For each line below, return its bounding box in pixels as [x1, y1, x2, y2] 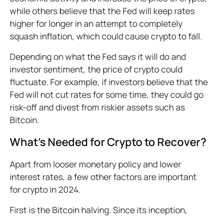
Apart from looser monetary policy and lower [10, 158, 181, 170]
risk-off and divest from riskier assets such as [10, 101, 185, 113]
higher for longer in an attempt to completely [10, 18, 182, 29]
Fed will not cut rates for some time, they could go [10, 89, 203, 100]
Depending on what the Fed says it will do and [10, 51, 186, 62]
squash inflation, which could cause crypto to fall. [10, 30, 202, 42]
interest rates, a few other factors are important [10, 171, 197, 182]
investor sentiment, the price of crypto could [10, 63, 182, 75]
